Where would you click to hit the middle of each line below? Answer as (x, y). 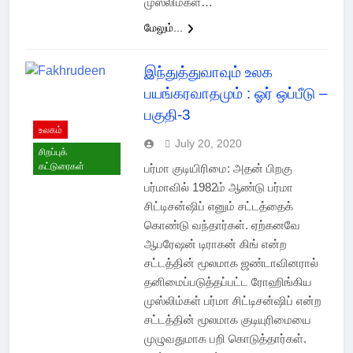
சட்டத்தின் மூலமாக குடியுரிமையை (227, 320)
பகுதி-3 (167, 115)
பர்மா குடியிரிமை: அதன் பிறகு (218, 169)
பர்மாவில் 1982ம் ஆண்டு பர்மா (218, 188)
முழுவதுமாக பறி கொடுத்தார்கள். (225, 339)
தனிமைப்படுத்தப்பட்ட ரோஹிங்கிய (228, 282)
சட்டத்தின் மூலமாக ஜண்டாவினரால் (231, 263)
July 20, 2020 (208, 144)
